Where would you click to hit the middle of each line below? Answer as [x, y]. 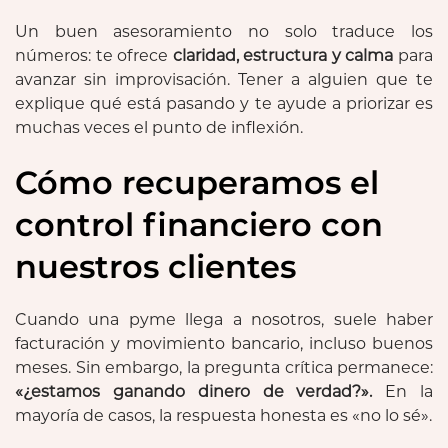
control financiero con [199, 224]
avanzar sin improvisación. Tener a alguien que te [224, 79]
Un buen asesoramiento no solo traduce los [224, 31]
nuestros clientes [155, 266]
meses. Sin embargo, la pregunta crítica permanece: [224, 367]
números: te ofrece [94, 55]
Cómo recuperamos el [197, 182]
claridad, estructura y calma [283, 55]
